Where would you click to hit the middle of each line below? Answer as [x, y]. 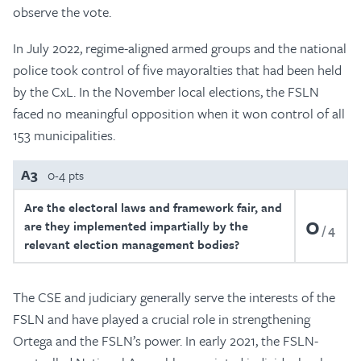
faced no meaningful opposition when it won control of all [179, 113]
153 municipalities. [64, 135]
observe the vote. [62, 12]
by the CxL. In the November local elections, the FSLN [166, 91]
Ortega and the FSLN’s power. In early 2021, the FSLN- [166, 340]
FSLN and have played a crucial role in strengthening [162, 319]
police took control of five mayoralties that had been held [177, 70]
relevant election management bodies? [132, 244]
